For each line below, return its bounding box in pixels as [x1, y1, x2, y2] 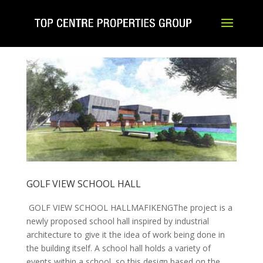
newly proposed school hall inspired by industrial [26, 215, 209, 227]
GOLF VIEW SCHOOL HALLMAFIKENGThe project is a [26, 202, 232, 214]
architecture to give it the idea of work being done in [26, 229, 225, 241]
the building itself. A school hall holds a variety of [26, 242, 211, 254]
